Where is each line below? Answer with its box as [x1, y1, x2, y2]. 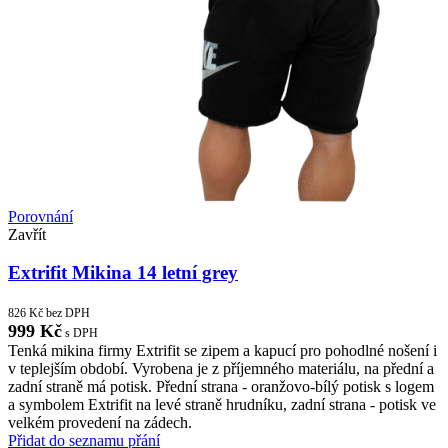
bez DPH [43, 306, 90, 321]
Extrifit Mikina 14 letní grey [8, 262, 238, 284]
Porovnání [8, 207, 73, 225]
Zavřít [8, 225, 46, 243]
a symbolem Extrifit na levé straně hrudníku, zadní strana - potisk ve [8, 396, 436, 414]
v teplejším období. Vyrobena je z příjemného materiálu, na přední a [8, 360, 434, 378]
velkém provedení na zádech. [8, 414, 192, 432]
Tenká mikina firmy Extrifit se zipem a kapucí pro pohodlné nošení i [8, 342, 437, 360]
